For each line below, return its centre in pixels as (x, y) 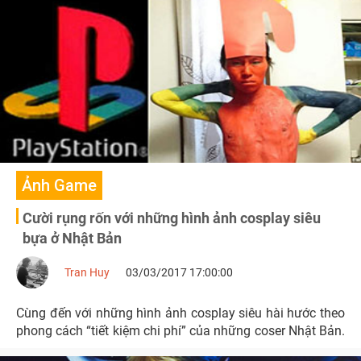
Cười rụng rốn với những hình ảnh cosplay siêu (172, 218)
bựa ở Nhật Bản (72, 238)
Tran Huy (87, 272)
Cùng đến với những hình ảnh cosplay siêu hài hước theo (180, 313)
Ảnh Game (59, 185)
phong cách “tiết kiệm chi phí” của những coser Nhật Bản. (180, 331)
